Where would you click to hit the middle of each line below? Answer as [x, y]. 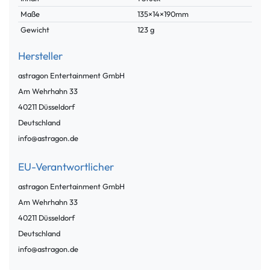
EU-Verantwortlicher [66, 166]
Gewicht [35, 29]
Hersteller [40, 55]
